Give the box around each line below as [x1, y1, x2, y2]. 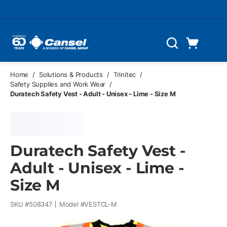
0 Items [204, 51, 210, 60]
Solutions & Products [39, 70, 103, 79]
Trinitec [113, 70, 136, 79]
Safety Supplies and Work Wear [10, 80, 106, 88]
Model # [59, 200, 85, 208]
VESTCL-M [84, 200, 117, 208]
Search [164, 43, 191, 53]
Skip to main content [13, 9, 84, 18]
